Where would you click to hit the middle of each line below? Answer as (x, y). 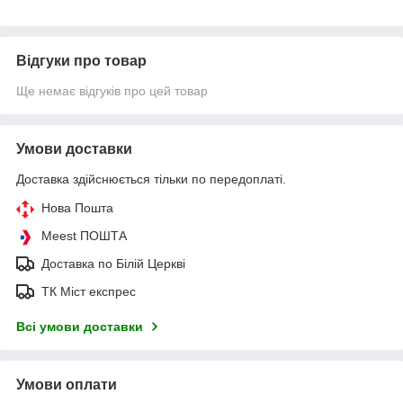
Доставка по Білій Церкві (113, 264)
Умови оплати (67, 385)
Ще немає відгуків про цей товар (112, 91)
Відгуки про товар (81, 61)
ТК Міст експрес (89, 292)
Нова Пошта (77, 208)
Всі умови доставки (80, 327)
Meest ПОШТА (84, 236)
